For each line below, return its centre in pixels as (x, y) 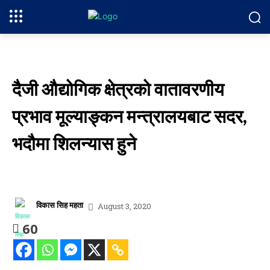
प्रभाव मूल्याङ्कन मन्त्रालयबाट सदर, (130, 116)
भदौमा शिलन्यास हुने (74, 143)
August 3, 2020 (124, 206)
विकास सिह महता (60, 205)
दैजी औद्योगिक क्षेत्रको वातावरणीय (118, 89)
